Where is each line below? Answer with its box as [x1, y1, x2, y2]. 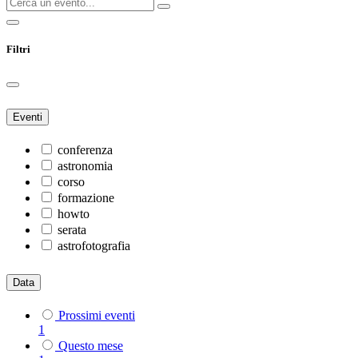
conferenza [58, 142, 113, 157]
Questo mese [58, 338, 123, 352]
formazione [58, 190, 114, 205]
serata [58, 222, 86, 237]
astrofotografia [58, 238, 130, 253]
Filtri [6, 42, 30, 55]
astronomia [58, 158, 113, 173]
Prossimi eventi [58, 308, 135, 322]
